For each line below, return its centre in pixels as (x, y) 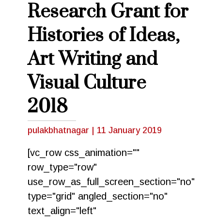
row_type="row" (62, 167)
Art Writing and (92, 60)
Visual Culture (86, 83)
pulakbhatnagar (59, 131)
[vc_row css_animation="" (83, 153)
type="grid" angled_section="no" (97, 196)
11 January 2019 (129, 131)
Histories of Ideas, (103, 36)
